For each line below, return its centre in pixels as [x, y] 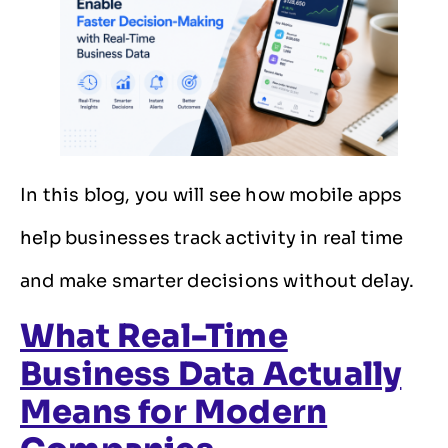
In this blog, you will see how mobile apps [211, 194]
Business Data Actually [211, 374]
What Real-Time [154, 336]
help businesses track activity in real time [212, 237]
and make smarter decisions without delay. [217, 280]
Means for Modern [174, 412]
